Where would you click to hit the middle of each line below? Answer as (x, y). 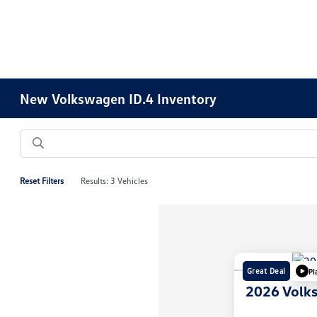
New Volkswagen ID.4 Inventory (119, 98)
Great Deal (266, 271)
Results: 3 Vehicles (115, 181)
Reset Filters (42, 181)
